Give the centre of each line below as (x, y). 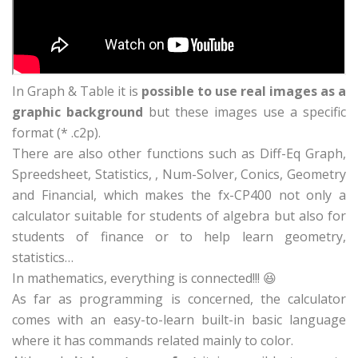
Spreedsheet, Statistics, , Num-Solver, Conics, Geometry (179, 175)
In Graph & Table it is (77, 91)
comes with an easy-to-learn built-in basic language (179, 320)
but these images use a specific (247, 112)
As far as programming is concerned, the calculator (179, 299)
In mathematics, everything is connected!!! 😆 (144, 278)
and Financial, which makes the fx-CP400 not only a (179, 195)
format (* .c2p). (56, 133)
